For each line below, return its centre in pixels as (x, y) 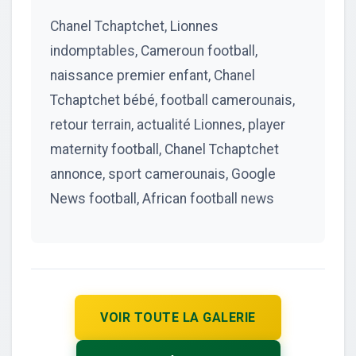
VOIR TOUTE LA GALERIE (178, 317)
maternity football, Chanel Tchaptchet (164, 149)
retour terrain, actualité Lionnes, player (168, 124)
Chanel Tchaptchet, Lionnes (134, 26)
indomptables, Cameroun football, (154, 50)
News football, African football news (162, 198)
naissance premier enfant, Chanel (153, 75)
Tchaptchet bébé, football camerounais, (172, 100)
